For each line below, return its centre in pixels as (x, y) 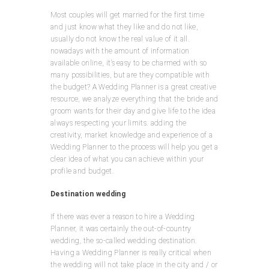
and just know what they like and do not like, (125, 27)
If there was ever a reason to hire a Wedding (123, 216)
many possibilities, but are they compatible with (130, 75)
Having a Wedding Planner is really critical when (131, 252)
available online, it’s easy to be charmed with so (129, 63)
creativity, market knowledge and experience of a (131, 135)
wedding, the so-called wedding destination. (124, 240)
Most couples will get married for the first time (127, 15)
